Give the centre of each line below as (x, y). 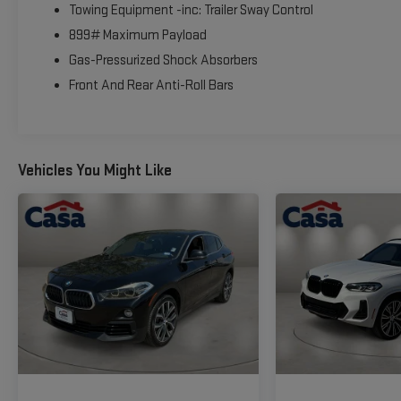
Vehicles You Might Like (95, 171)
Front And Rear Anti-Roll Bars (151, 85)
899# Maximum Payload (137, 35)
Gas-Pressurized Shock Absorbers (163, 60)
